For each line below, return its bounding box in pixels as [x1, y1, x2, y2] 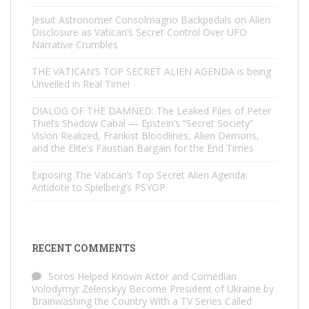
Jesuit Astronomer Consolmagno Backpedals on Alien [32, 13, 270, 27]
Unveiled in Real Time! [32, 77, 130, 91]
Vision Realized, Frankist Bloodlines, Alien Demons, [32, 129, 259, 143]
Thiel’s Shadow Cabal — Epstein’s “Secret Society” [32, 117, 253, 130]
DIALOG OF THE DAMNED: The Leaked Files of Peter [32, 104, 271, 118]
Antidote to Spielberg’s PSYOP [32, 181, 166, 195]
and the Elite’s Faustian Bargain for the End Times [32, 141, 254, 155]
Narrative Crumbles [32, 38, 118, 52]
